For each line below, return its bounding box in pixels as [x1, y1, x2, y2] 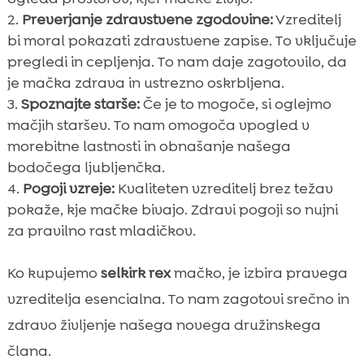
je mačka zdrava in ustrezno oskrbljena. [6, 72, 284, 93]
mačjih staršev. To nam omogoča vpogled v [6, 115, 310, 135]
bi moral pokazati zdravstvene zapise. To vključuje [6, 30, 357, 50]
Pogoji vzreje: [22, 178, 115, 198]
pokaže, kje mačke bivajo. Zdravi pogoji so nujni [6, 199, 338, 219]
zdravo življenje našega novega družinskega [6, 314, 321, 335]
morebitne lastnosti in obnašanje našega [6, 136, 291, 156]
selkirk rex [100, 262, 171, 283]
